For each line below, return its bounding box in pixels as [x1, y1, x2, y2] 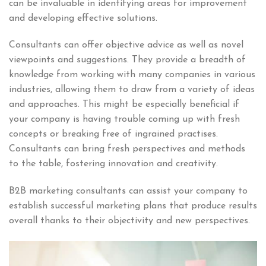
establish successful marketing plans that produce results [9, 201, 257, 211]
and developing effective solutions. [9, 13, 157, 23]
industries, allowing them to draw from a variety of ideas [9, 85, 255, 95]
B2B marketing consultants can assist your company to [9, 186, 248, 197]
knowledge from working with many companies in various [9, 70, 255, 80]
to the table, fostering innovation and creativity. [9, 159, 218, 169]
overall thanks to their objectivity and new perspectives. [9, 216, 250, 226]
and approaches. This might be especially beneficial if [9, 100, 239, 110]
